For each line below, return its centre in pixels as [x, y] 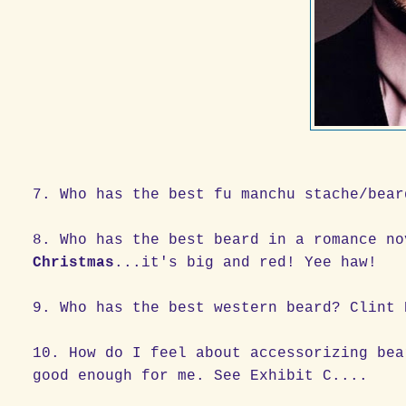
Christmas [74, 262]
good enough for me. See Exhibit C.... [201, 376]
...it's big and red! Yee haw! [246, 262]
